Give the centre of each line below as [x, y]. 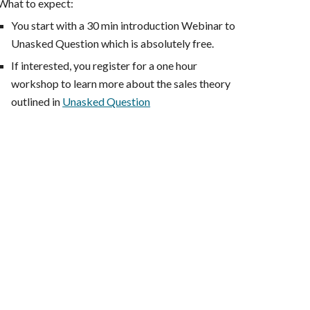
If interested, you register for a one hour [104, 66]
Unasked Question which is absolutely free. [113, 44]
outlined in [37, 102]
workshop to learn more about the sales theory [121, 84]
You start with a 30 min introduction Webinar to [124, 26]
